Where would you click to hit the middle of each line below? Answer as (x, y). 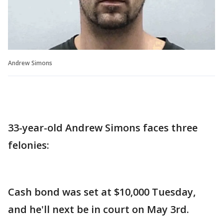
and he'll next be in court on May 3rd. (99, 209)
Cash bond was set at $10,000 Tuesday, (102, 192)
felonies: (29, 145)
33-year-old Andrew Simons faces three (103, 127)
